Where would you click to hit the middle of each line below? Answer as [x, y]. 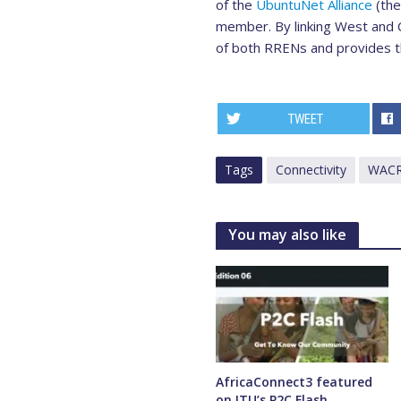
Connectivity [311, 170]
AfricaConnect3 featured [294, 382]
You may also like [287, 235]
